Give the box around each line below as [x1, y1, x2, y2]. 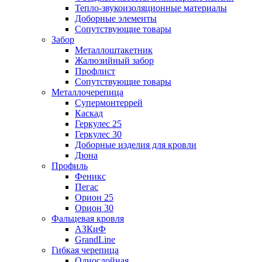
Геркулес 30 [75, 129, 122, 139]
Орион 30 [75, 203, 113, 213]
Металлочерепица [51, 87, 123, 97]
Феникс [75, 171, 106, 181]
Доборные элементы [75, 13, 157, 23]
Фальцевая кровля [51, 213, 124, 223]
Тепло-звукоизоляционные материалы [75, 3, 227, 13]
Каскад [75, 108, 103, 118]
